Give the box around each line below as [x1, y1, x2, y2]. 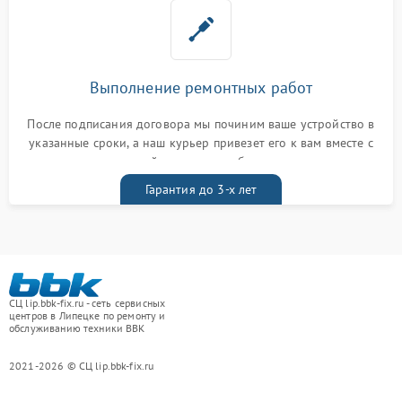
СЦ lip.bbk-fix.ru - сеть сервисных [9, 296, 166, 310]
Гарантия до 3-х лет [144, 181, 258, 198]
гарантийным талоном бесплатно [105, 153, 297, 170]
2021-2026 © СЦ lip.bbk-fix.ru [9, 359, 154, 373]
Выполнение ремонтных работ [89, 77, 313, 99]
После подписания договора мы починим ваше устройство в [27, 116, 375, 133]
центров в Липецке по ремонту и [9, 309, 166, 323]
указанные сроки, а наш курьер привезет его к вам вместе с [29, 135, 373, 152]
